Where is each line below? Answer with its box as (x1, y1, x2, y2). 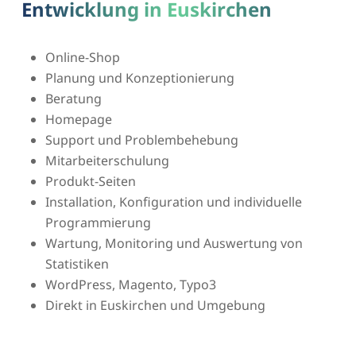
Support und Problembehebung (44, 130, 238, 149)
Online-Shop (44, 48, 120, 66)
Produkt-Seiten (44, 172, 136, 190)
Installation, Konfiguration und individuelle (44, 192, 302, 211)
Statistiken (44, 254, 109, 273)
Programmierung (44, 213, 151, 231)
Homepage (44, 110, 112, 128)
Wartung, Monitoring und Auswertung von (44, 234, 303, 252)
